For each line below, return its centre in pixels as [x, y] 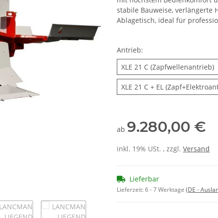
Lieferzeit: [131, 190]
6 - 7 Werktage [165, 190]
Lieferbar [144, 179]
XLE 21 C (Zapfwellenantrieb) [168, 67]
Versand [196, 149]
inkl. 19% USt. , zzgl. [150, 149]
